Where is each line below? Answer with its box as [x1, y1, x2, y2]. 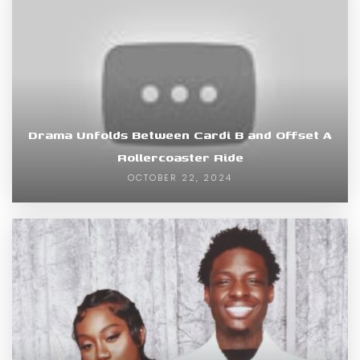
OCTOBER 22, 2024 [128, 171, 232, 185]
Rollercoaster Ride [117, 149, 243, 166]
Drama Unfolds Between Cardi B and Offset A [28, 126, 332, 144]
